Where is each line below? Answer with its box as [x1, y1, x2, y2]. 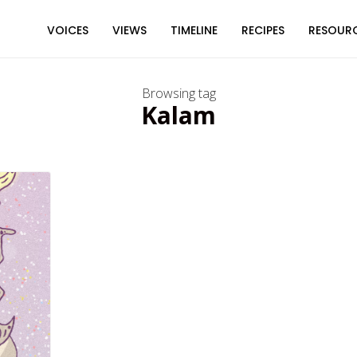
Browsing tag [141, 84, 216, 102]
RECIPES [241, 22, 285, 38]
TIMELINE [171, 22, 218, 38]
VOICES [47, 22, 89, 38]
